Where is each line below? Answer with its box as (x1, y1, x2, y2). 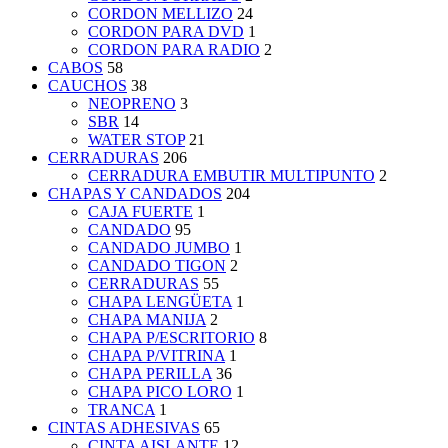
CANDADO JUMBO (88, 239, 230, 257)
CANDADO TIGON (88, 257, 226, 275)
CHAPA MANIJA (88, 311, 206, 329)
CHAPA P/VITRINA (88, 347, 225, 365)
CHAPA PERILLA (88, 365, 212, 383)
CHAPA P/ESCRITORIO (88, 329, 255, 347)
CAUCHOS (48, 77, 127, 95)
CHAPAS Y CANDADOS (48, 185, 222, 203)
